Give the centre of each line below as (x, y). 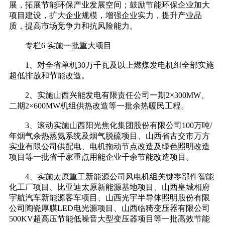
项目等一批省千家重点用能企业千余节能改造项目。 (101, 157)
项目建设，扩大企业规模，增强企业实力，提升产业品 (105, 16)
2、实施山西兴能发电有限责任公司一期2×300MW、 (109, 95)
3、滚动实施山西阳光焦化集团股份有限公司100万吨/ (110, 126)
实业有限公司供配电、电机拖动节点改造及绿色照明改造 (109, 147)
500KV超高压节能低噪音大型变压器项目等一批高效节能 (109, 219)
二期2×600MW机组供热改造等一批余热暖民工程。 (99, 106)
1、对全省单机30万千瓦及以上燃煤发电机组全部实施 (111, 65)
